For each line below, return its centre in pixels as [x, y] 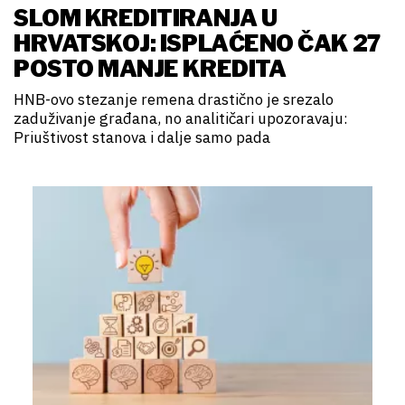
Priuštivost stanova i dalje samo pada [142, 138]
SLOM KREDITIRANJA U [146, 19]
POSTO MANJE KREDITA [150, 69]
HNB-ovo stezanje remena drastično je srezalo [174, 100]
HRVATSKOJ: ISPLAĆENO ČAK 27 [197, 44]
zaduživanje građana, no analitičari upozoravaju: [181, 119]
